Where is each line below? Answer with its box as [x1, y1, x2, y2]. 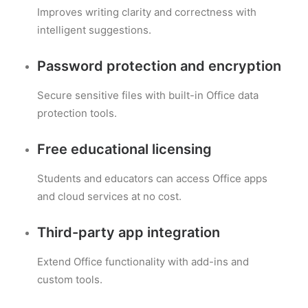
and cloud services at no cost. [37, 190, 181, 203]
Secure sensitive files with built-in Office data [37, 89, 258, 102]
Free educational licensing [37, 141, 212, 157]
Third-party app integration [37, 224, 220, 241]
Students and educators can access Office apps [37, 172, 267, 185]
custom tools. [37, 273, 102, 286]
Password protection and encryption [37, 58, 281, 74]
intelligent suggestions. [37, 23, 151, 36]
